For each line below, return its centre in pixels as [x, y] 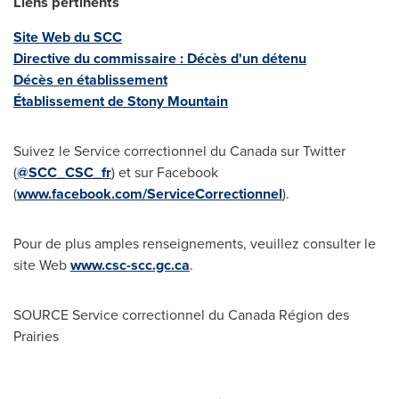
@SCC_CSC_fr [64, 173]
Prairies [36, 337]
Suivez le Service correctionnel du [122, 151]
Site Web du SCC [68, 37]
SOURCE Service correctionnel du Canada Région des [181, 315]
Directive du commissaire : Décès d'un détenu [160, 59]
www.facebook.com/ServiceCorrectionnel [150, 194]
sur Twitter [311, 151]
